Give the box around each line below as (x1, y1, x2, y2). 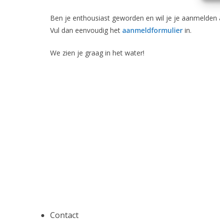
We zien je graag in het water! (50, 48, 144, 58)
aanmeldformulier (122, 26, 183, 35)
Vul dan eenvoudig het (50, 26, 122, 35)
